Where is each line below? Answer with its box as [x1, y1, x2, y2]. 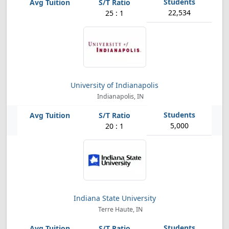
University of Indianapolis [71, 80, 158, 90]
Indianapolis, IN [95, 92, 144, 101]
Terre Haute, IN [96, 205, 143, 214]
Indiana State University [73, 193, 156, 203]
